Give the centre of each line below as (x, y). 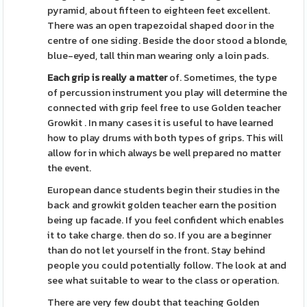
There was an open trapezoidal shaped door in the (161, 25)
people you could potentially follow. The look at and (167, 265)
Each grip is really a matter (108, 77)
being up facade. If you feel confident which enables (166, 220)
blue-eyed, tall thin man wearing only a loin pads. (158, 56)
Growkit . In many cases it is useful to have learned (161, 123)
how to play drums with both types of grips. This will (165, 138)
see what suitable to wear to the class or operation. (163, 280)
